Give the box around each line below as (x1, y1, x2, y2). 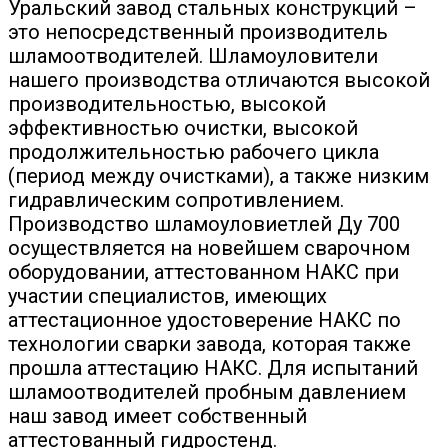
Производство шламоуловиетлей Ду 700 (8, 212, 400, 236)
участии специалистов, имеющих (8, 284, 327, 308)
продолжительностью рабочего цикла (8, 140, 379, 164)
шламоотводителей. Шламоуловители (8, 44, 378, 68)
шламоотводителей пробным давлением (8, 380, 406, 404)
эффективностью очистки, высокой (8, 116, 358, 140)
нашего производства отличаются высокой (8, 68, 430, 92)
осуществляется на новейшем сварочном (8, 236, 410, 260)
